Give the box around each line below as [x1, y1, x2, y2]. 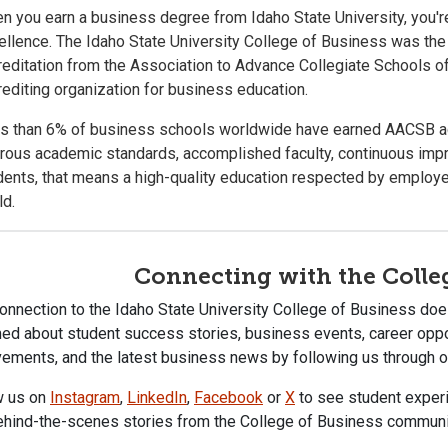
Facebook [194, 387, 263, 407]
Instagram [50, 387, 120, 407]
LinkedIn [127, 387, 187, 407]
